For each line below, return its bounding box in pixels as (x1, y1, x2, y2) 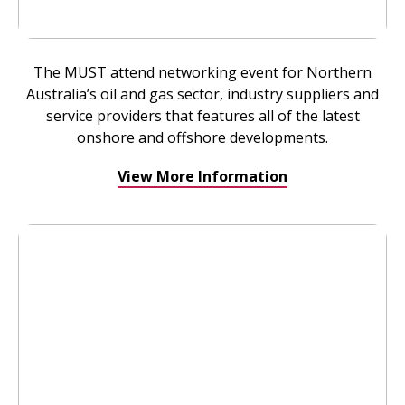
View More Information (118, 166, 287, 186)
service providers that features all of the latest (45, 106, 360, 126)
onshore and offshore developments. (77, 127, 328, 147)
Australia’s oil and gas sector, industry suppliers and (26, 84, 379, 104)
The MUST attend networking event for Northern (33, 62, 372, 82)
